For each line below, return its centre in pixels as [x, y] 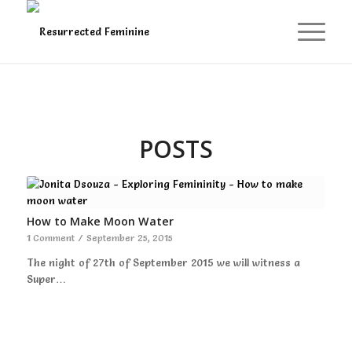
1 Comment [50, 238]
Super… [46, 279]
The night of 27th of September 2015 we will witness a [163, 262]
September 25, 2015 [129, 238]
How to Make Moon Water [100, 221]
